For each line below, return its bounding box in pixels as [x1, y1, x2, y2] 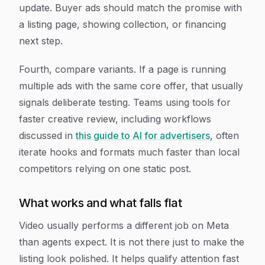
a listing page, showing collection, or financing [19, 18, 226, 30]
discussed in [19, 130, 76, 141]
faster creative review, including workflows [19, 113, 211, 125]
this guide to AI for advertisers [76, 130, 210, 141]
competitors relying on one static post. [19, 163, 191, 174]
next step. [19, 35, 63, 47]
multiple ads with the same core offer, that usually [19, 80, 243, 92]
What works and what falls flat [19, 196, 182, 210]
